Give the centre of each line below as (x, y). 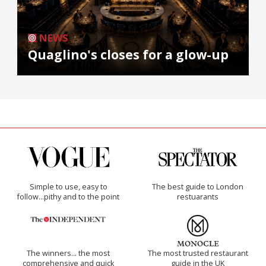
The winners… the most (68, 253)
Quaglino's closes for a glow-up (128, 55)
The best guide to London (198, 187)
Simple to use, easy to (68, 187)
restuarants (198, 197)
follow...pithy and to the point (68, 197)
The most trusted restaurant (198, 253)
